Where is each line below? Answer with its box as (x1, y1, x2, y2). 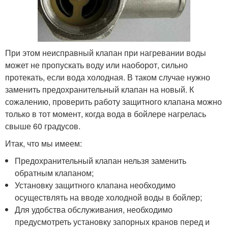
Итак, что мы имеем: (5, 137, 82, 149)
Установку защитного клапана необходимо (15, 179, 176, 191)
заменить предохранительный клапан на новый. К (5, 83, 194, 95)
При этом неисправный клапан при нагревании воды (5, 46, 206, 59)
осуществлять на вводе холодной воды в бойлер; (15, 191, 203, 203)
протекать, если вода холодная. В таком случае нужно (5, 71, 210, 83)
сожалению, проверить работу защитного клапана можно (5, 95, 222, 107)
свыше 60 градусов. (5, 120, 80, 132)
